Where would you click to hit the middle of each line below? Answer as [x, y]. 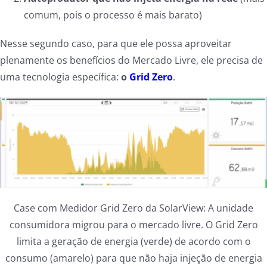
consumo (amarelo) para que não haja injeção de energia [133, 258]
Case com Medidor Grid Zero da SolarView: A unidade [133, 208]
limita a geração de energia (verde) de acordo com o [133, 241]
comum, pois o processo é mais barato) [113, 15]
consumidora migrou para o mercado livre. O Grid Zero [133, 224]
